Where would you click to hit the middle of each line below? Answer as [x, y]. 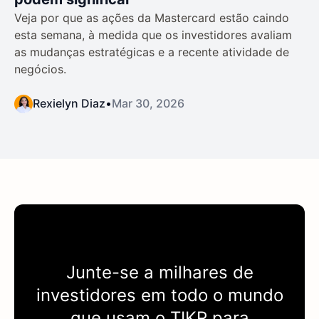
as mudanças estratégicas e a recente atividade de [152, 52]
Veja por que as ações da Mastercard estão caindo [152, 17]
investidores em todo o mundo [159, 295]
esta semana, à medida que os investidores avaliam [153, 35]
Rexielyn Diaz [69, 103]
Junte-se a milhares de [159, 272]
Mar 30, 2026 [148, 103]
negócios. [40, 69]
